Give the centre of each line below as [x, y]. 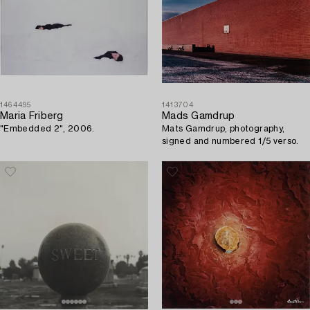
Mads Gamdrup [199, 116]
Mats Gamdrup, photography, [224, 128]
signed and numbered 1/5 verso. [230, 141]
